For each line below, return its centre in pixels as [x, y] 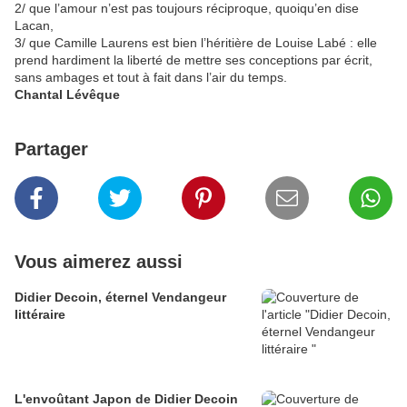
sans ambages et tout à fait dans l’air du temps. [151, 78]
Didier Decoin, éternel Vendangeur [120, 298]
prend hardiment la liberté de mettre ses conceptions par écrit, [194, 60]
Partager [51, 149]
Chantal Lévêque [67, 95]
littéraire [40, 315]
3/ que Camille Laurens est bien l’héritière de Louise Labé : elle [196, 43]
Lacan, [34, 26]
